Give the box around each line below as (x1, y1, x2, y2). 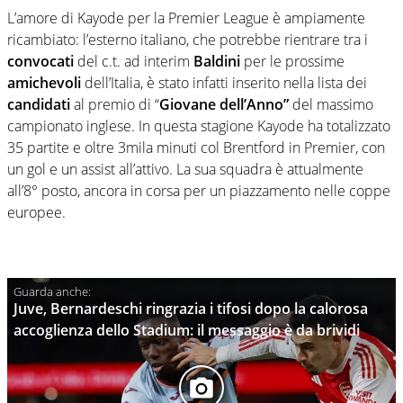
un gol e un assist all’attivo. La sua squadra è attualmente (7, 159, 363, 180)
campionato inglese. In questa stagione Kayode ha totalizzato (7, 116, 390, 137)
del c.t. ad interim (74, 51, 193, 72)
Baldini (193, 51, 240, 72)
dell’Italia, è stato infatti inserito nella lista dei (81, 73, 367, 94)
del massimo (289, 94, 373, 115)
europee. (7, 202, 66, 223)
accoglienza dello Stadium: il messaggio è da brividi (13, 320, 360, 341)
